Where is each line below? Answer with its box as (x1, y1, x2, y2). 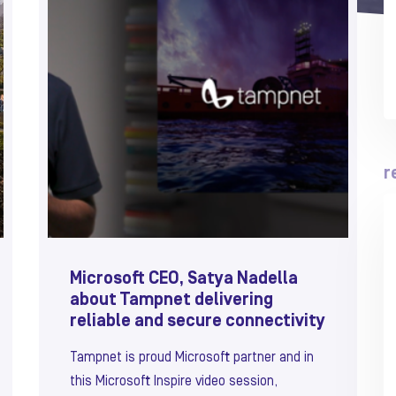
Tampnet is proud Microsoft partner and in (70, 351, 314, 364)
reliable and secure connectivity (70, 313, 325, 330)
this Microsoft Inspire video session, (70, 375, 278, 388)
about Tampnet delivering (70, 292, 273, 308)
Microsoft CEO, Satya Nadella (70, 270, 298, 287)
